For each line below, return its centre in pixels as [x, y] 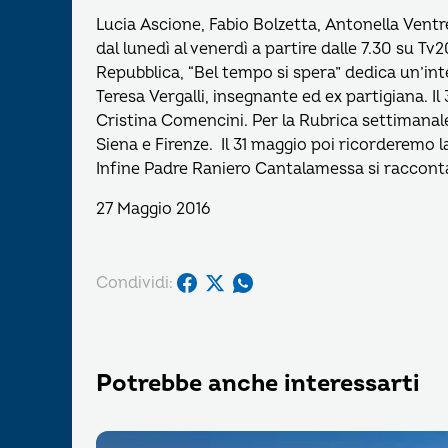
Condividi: [134, 282]
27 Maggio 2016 [153, 209]
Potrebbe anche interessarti [258, 383]
